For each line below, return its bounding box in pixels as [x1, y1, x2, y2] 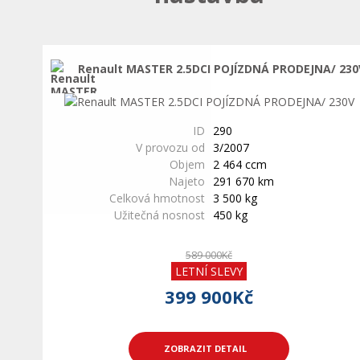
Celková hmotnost [109, 190, 205, 206]
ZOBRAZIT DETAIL [163, 342, 247, 354]
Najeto [169, 174, 205, 189]
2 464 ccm [213, 157, 267, 172]
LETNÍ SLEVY [175, 264, 243, 279]
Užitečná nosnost [114, 207, 205, 223]
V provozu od [136, 140, 205, 155]
